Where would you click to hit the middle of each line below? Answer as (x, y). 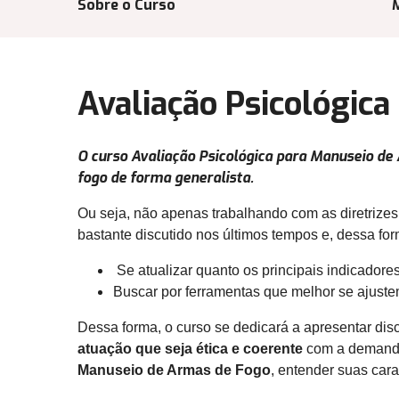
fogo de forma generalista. (166, 178)
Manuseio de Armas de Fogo (174, 370)
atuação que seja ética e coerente (190, 349)
